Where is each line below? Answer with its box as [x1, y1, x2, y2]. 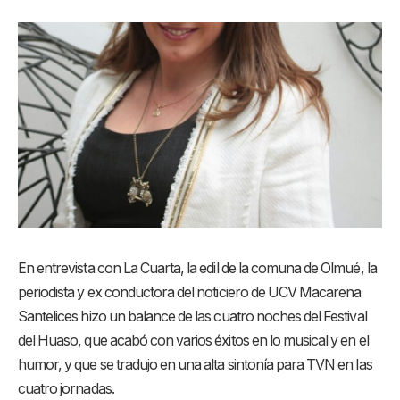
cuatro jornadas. [18, 379, 114, 397]
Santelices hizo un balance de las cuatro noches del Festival [18, 307, 367, 325]
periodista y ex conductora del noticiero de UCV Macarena [18, 283, 362, 301]
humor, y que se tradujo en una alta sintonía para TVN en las [18, 355, 372, 373]
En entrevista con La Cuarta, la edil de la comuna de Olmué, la [18, 259, 377, 277]
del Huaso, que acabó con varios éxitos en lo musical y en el [18, 331, 369, 349]
